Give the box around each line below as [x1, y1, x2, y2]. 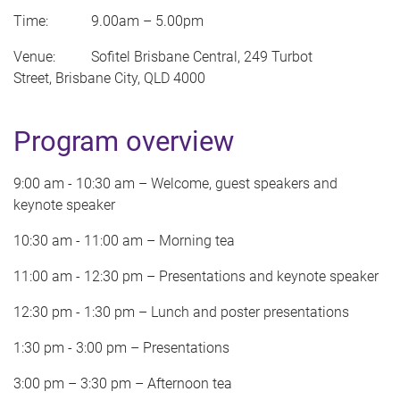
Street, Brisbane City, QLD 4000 [13, 70, 205, 87]
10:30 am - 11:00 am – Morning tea [13, 232, 235, 250]
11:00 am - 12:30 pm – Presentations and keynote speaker [13, 268, 379, 286]
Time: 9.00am [13, 12, 143, 30]
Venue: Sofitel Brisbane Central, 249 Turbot [13, 48, 312, 66]
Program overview [13, 125, 234, 159]
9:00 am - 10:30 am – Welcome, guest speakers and [13, 175, 337, 193]
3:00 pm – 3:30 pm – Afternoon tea [13, 375, 232, 393]
